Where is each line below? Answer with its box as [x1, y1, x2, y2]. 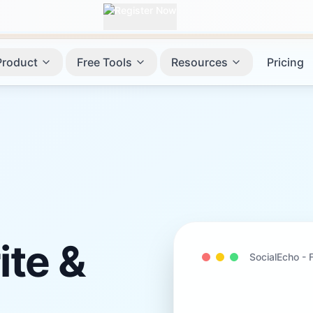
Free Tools [76, 55, 132, 69]
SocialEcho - [249, 250, 309, 263]
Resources [170, 55, 228, 69]
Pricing [266, 55, 304, 69]
